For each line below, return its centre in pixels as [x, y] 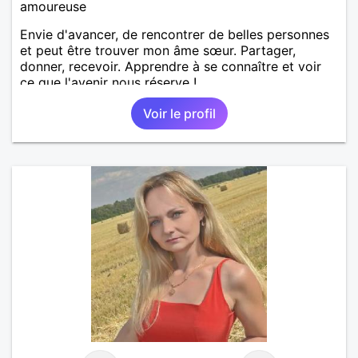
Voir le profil [179, 113]
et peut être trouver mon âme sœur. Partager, [158, 50]
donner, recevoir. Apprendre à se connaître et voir [171, 66]
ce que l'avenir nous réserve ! [108, 82]
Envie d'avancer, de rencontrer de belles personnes [175, 34]
